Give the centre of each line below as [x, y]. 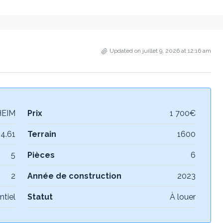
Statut [40, 197]
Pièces [41, 155]
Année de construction [74, 176]
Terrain [42, 134]
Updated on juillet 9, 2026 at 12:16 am [160, 51]
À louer [183, 197]
